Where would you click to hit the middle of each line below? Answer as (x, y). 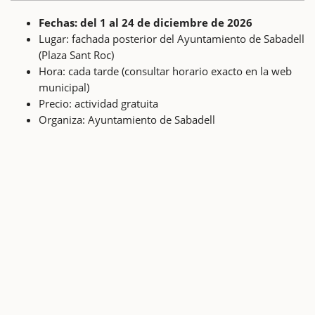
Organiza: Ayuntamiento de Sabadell (127, 119)
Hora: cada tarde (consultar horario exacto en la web (165, 71)
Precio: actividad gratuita (98, 103)
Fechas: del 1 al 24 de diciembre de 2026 (146, 22)
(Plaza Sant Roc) (76, 54)
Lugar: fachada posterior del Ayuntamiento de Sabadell (172, 38)
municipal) (64, 87)
